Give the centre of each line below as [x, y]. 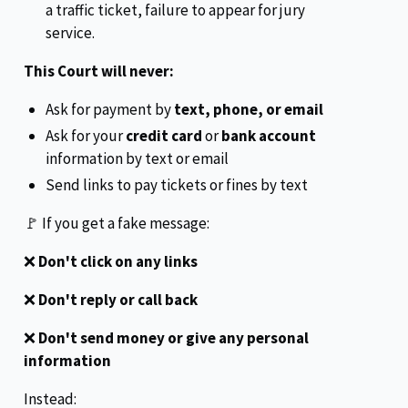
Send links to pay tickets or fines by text [177, 185]
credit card [164, 136]
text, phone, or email [249, 109]
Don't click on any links [118, 262]
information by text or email [137, 159]
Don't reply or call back [118, 300]
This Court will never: [99, 71]
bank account [269, 136]
